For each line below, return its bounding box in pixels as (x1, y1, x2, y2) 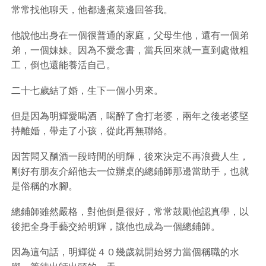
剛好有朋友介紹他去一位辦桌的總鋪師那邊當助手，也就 (11, 165, 249, 177)
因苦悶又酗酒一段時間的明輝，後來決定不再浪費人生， (11, 150, 249, 162)
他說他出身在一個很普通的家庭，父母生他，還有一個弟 (11, 29, 249, 41)
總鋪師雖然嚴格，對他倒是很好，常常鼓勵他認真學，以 (11, 205, 249, 217)
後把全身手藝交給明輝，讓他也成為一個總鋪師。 (11, 220, 220, 232)
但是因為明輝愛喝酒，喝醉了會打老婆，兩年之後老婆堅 (11, 110, 249, 122)
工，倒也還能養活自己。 (11, 59, 116, 71)
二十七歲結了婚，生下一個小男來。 (11, 84, 163, 96)
